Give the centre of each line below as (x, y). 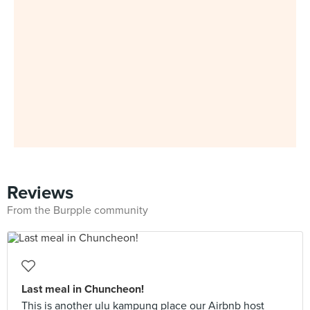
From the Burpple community (77, 210)
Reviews (40, 193)
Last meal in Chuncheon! (83, 289)
